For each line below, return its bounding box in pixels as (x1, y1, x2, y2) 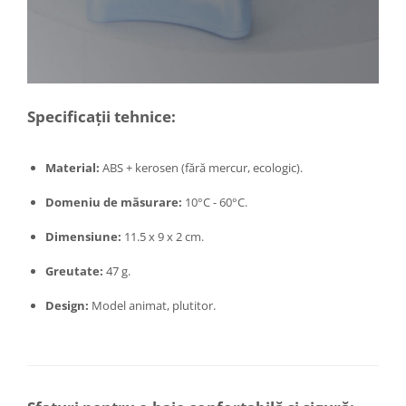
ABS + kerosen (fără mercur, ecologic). (100, 159, 303, 176)
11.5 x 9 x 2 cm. (121, 227, 204, 245)
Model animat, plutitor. (89, 296, 216, 314)
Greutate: (45, 262, 103, 279)
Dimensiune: (45, 227, 121, 245)
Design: (45, 296, 89, 314)
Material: (45, 159, 100, 176)
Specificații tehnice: (27, 105, 176, 127)
